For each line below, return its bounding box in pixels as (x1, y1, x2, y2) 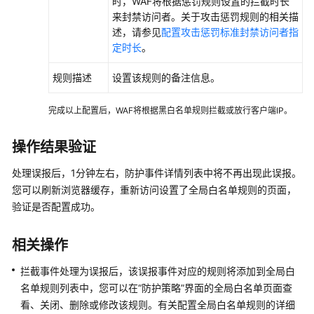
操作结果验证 (12, 139, 96, 156)
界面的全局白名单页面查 (184, 282, 292, 294)
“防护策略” (138, 282, 184, 294)
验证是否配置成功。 (12, 200, 100, 212)
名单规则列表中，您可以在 (20, 282, 138, 294)
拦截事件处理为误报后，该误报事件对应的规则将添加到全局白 (20, 265, 295, 277)
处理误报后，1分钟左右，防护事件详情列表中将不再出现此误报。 (12, 167, 301, 179)
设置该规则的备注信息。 (112, 71, 220, 83)
